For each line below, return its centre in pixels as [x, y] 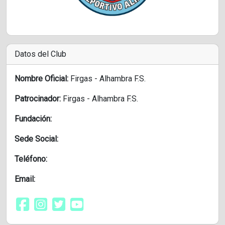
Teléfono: [31, 159]
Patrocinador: [38, 99]
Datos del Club [40, 54]
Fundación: [33, 119]
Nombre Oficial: [41, 79]
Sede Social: [36, 139]
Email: [25, 179]
